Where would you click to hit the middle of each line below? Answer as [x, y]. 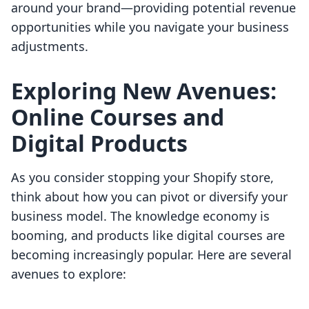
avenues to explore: [69, 274]
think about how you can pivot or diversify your [149, 197]
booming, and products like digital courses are [148, 236]
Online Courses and [118, 117]
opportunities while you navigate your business [150, 27]
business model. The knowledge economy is [140, 216]
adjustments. [50, 47]
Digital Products [99, 143]
